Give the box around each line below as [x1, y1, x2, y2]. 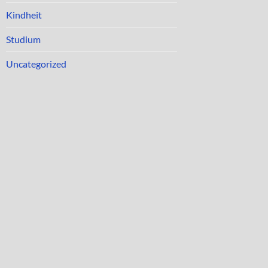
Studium [6, 33, 41, 45]
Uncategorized [6, 58, 66, 70]
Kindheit [6, 9, 42, 21]
